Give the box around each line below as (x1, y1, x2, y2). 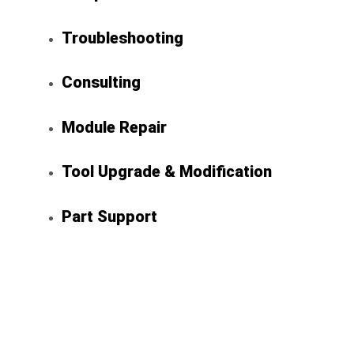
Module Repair (62, 117, 167, 137)
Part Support (62, 207, 157, 226)
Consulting (62, 73, 141, 92)
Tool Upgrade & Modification (62, 162, 272, 182)
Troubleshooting (62, 28, 183, 47)
